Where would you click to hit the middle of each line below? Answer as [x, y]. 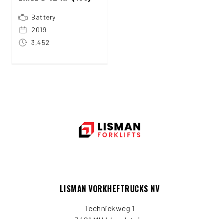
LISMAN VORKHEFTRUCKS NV [109, 188]
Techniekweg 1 [109, 208]
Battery [44, 17]
